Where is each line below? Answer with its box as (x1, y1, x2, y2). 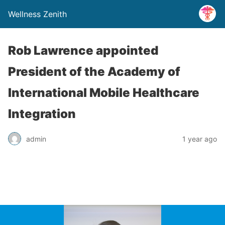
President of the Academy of (8, 64, 180, 79)
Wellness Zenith (8, 9, 67, 19)
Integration (8, 106, 76, 121)
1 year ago (182, 134, 217, 143)
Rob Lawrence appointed (8, 43, 158, 58)
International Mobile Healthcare (8, 85, 199, 100)
